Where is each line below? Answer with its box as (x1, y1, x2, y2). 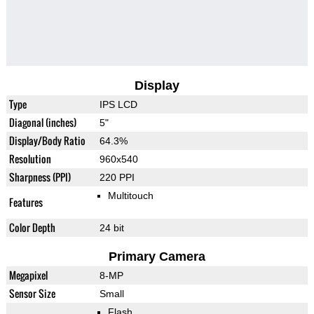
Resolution (8, 151, 51, 167)
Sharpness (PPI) (8, 170, 71, 185)
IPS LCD (99, 99, 137, 111)
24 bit (99, 222, 124, 234)
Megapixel (8, 268, 48, 283)
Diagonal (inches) (8, 115, 76, 130)
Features (8, 195, 43, 210)
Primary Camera (108, 250, 205, 264)
